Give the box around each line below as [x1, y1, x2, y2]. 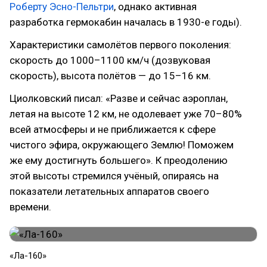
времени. [10, 200, 51, 213]
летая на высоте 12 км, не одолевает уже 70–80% [10, 107, 242, 120]
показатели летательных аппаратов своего [10, 185, 209, 197]
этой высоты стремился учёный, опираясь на [10, 169, 219, 182]
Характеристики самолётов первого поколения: [10, 38, 231, 51]
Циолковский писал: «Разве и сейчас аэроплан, [10, 92, 228, 104]
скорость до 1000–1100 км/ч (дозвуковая [10, 54, 210, 66]
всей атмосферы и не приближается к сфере [10, 123, 216, 135]
